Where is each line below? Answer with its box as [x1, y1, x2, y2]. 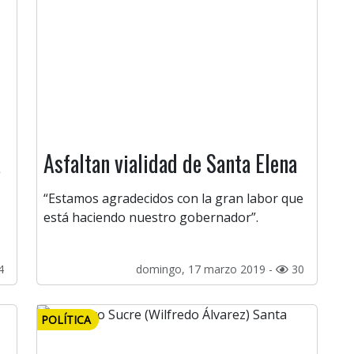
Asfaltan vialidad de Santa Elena [43, 147, 297, 180]
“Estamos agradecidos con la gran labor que [43, 190, 303, 208]
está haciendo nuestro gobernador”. [43, 209, 258, 227]
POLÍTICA [41, 312, 91, 328]
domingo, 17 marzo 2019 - [136, 262, 276, 277]
